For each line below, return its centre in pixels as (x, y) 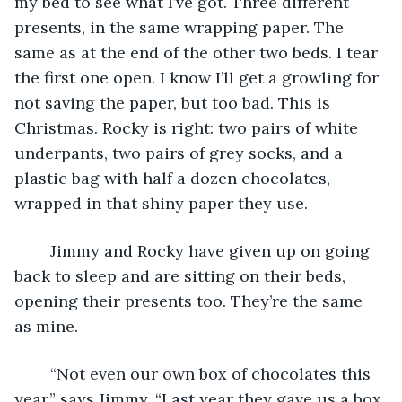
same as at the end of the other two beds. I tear (198, 52)
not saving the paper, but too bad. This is (175, 102)
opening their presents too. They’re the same (191, 301)
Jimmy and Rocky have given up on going (41, 250)
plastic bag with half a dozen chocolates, (175, 178)
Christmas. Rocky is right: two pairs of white (188, 127)
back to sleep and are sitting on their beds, (182, 275)
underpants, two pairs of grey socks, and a (181, 153)
